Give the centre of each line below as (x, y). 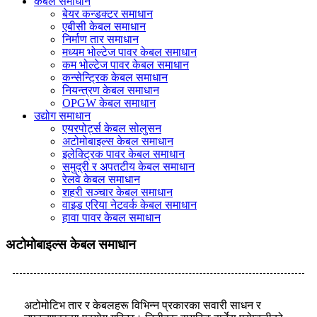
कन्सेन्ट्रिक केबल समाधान (115, 77)
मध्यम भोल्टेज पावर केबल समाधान (129, 52)
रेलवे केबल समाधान (101, 179)
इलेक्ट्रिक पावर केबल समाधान (123, 154)
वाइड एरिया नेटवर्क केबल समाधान (129, 204)
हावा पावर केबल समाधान (111, 217)
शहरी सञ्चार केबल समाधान (117, 192)
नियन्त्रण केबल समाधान (111, 90)
